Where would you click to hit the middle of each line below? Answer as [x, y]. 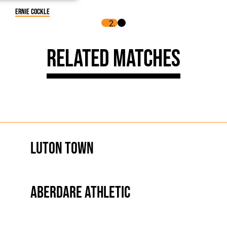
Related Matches [113, 59]
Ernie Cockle [32, 12]
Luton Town [62, 149]
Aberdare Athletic [80, 193]
